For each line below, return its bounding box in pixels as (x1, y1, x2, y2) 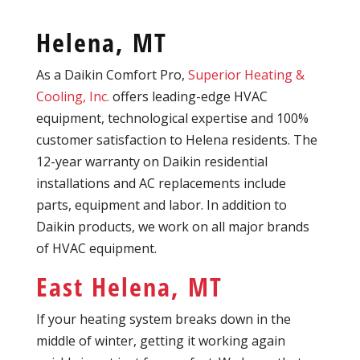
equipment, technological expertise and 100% (35, 109, 309, 128)
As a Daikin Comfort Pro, (35, 66, 188, 84)
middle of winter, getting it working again (35, 332, 285, 350)
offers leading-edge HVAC (108, 88, 268, 106)
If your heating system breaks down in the (35, 310, 291, 329)
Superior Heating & (187, 66, 305, 84)
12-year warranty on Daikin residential (35, 153, 268, 171)
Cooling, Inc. (35, 88, 109, 106)
